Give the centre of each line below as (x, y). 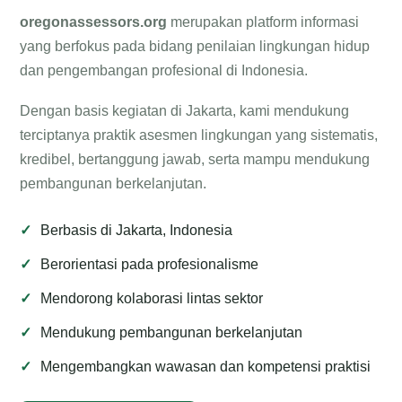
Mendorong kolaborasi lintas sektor (152, 298)
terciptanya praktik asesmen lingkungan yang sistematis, (199, 135)
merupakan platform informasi (263, 22)
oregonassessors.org (94, 22)
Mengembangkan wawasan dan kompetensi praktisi (206, 367)
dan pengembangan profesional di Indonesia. (164, 70)
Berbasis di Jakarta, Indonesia (137, 230)
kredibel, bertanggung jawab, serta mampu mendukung (195, 159)
